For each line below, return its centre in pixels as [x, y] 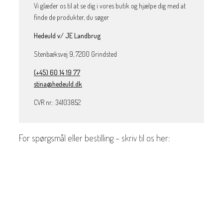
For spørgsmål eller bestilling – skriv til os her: [94, 138]
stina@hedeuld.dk [58, 84]
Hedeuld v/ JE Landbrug [67, 35]
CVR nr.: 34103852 [57, 102]
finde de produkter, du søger [71, 17]
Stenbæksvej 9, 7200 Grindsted [75, 54]
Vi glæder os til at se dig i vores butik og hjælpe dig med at [110, 5]
